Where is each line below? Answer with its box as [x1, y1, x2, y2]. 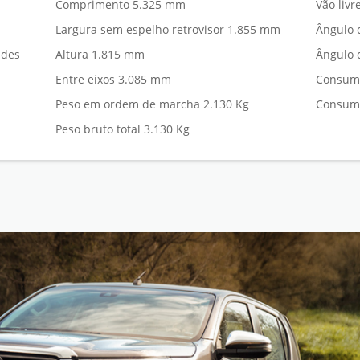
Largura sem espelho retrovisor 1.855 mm [55, 22, 280, 38]
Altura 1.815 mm [55, 47, 145, 63]
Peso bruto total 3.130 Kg [55, 121, 190, 137]
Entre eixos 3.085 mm [55, 72, 171, 88]
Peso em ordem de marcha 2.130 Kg [55, 96, 249, 112]
